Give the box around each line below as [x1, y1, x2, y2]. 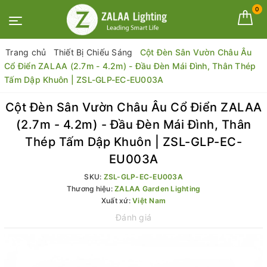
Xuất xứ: [101, 196, 133, 205]
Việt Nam [132, 196, 166, 205]
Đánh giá [116, 212, 151, 222]
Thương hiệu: [66, 184, 114, 193]
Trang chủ [5, 47, 46, 57]
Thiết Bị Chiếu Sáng [53, 47, 133, 57]
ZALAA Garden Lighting [114, 184, 201, 193]
